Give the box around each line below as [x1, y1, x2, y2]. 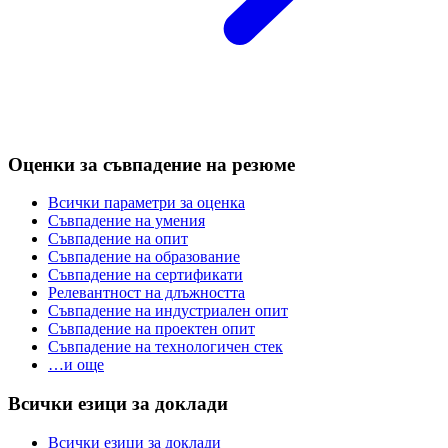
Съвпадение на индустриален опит [48, 302, 288, 320]
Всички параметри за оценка [48, 194, 245, 212]
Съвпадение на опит [48, 230, 188, 248]
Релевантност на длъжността [48, 284, 245, 302]
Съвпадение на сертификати [48, 266, 243, 284]
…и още [48, 356, 104, 374]
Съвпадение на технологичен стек [48, 338, 283, 356]
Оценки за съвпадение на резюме [8, 153, 295, 175]
